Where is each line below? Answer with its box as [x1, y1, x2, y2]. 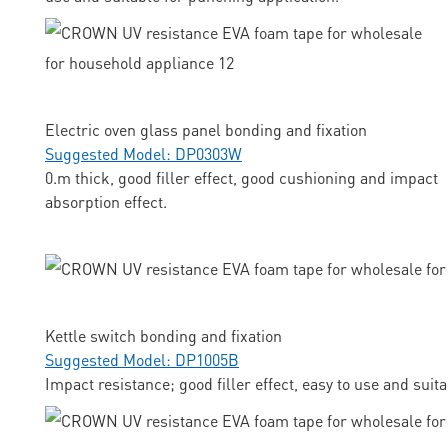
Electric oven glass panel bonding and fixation [45, 119, 367, 141]
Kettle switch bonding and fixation [45, 325, 282, 347]
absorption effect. [45, 191, 167, 213]
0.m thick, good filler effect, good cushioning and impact [45, 167, 438, 189]
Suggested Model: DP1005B [45, 349, 239, 371]
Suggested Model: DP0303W [45, 143, 242, 165]
